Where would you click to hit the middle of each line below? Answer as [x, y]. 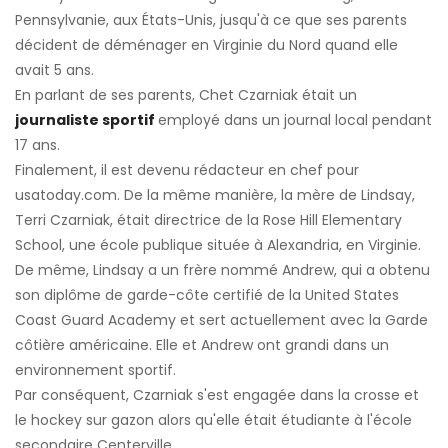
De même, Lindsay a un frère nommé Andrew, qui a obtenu [222, 270]
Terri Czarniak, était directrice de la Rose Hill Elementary [208, 220]
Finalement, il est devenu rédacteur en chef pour [187, 170]
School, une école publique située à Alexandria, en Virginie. [218, 245]
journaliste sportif [85, 120]
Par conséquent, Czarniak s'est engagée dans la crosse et [217, 395]
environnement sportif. [95, 370]
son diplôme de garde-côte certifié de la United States [207, 295]
